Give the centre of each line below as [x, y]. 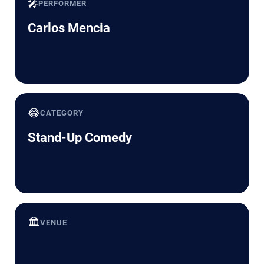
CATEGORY [62, 113]
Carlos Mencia [69, 28]
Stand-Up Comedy [80, 137]
